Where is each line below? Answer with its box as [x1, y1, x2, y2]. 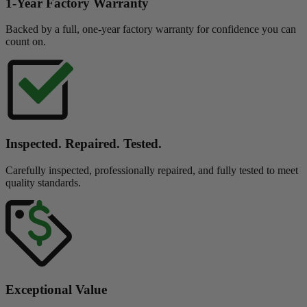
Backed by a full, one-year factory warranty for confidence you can [5, 23, 296, 36]
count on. [5, 36, 46, 48]
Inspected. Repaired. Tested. [5, 136, 162, 151]
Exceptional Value [5, 282, 107, 297]
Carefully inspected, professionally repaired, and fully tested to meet [5, 164, 298, 176]
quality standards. [5, 176, 81, 188]
